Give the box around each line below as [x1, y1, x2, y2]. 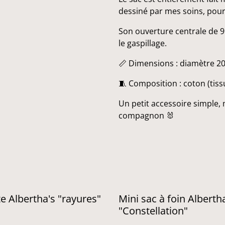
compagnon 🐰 [119, 110, 174, 121]
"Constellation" [119, 204, 188, 217]
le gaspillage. [119, 38, 167, 49]
